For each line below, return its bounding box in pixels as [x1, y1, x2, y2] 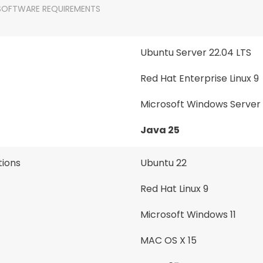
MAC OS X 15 [140, 234, 197, 247]
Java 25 [140, 123, 180, 137]
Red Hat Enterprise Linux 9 [140, 72, 259, 85]
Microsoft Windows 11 [140, 208, 236, 221]
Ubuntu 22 [140, 156, 187, 170]
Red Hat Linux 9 [140, 182, 208, 195]
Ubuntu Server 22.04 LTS [140, 46, 251, 59]
